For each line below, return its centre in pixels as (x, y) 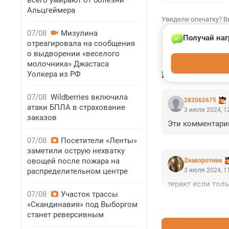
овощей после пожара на (73, 161)
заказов (42, 118)
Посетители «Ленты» (99, 141)
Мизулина (79, 33)
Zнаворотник (203, 161)
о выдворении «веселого (73, 54)
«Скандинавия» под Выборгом (82, 204)
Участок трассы (89, 194)
